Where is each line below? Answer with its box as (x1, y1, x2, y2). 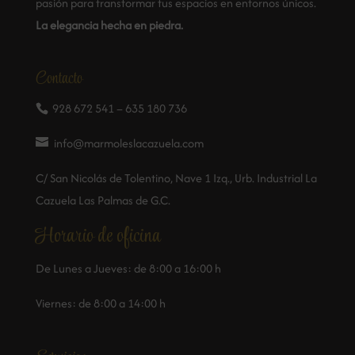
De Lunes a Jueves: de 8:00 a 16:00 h (35, 260, 221, 277)
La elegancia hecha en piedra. (35, 17, 183, 34)
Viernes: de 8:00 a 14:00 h (35, 295, 166, 312)
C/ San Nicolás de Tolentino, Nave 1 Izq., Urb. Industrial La (35, 170, 317, 187)
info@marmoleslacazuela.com (51, 135, 204, 152)
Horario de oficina (35, 220, 161, 254)
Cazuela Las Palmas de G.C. (35, 192, 170, 209)
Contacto (35, 66, 82, 93)
